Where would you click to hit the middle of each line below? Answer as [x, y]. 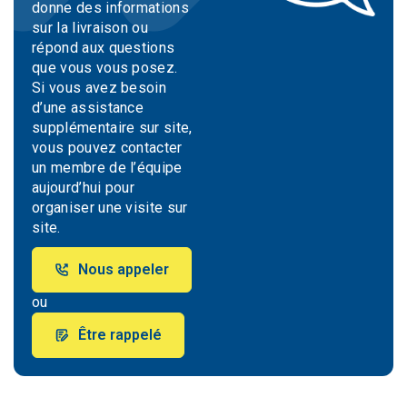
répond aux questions [104, 48]
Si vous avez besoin [99, 88]
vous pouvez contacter [107, 148]
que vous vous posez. [105, 68]
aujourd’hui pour [84, 188]
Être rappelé [120, 335]
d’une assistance [88, 108]
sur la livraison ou [90, 28]
